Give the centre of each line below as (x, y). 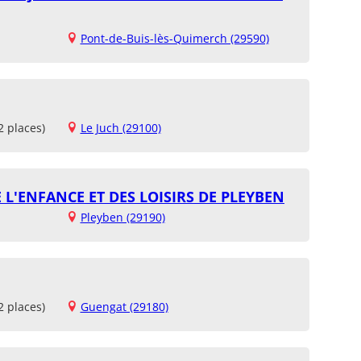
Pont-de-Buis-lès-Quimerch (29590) (174, 38)
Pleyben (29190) (122, 217)
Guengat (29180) (124, 306)
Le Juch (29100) (120, 127)
